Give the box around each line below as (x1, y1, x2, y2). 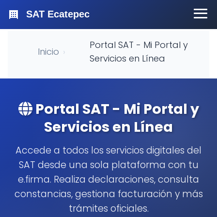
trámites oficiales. (68, 202, 149, 215)
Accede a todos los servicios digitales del (15, 144, 201, 157)
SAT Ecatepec (26, 8, 90, 19)
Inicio (38, 46, 59, 58)
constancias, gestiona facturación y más (14, 187, 203, 201)
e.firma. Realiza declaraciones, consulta (18, 173, 199, 186)
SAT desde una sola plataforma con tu (18, 158, 199, 171)
